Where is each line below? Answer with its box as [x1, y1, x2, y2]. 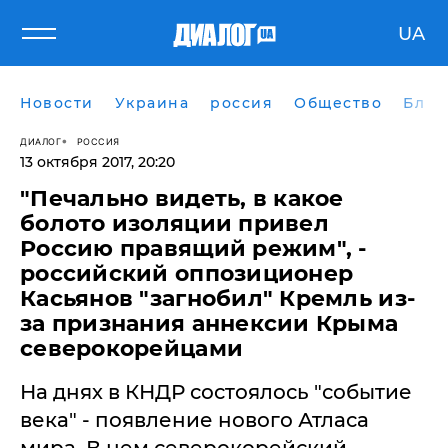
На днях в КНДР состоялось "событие [20, 380, 412, 404]
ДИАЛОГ [20, 135, 61, 147]
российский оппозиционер [20, 260, 354, 287]
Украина [114, 94, 189, 112]
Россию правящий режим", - [20, 235, 367, 262]
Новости [20, 94, 94, 112]
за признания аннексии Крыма [20, 310, 399, 337]
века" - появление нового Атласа [20, 408, 369, 432]
